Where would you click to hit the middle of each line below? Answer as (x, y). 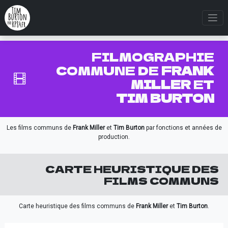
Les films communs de (39, 128)
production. (114, 137)
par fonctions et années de (183, 128)
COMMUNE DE (108, 70)
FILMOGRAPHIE (153, 56)
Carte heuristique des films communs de (77, 206)
